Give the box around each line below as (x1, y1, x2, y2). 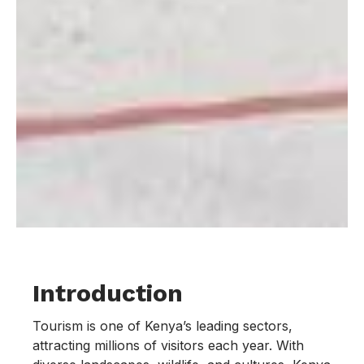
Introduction (32, 279, 183, 308)
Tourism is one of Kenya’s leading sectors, (32, 318, 292, 335)
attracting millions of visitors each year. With (32, 337, 304, 354)
